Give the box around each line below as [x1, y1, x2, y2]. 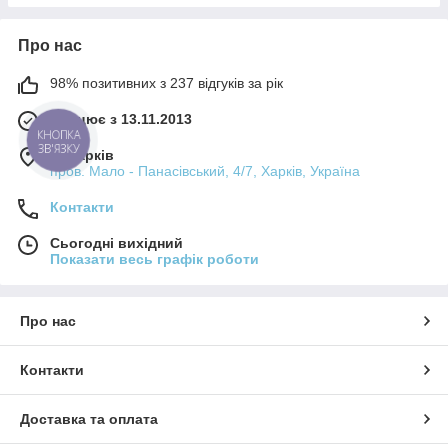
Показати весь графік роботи [50, 250, 259, 267]
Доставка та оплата [20, 410, 158, 427]
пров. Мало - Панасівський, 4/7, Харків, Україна [50, 162, 360, 179]
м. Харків [50, 146, 114, 163]
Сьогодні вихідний [50, 234, 183, 251]
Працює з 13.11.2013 [50, 110, 192, 127]
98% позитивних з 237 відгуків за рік [50, 74, 283, 91]
